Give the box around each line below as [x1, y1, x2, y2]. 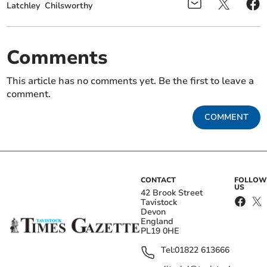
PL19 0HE [141, 225, 179, 237]
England [141, 216, 173, 228]
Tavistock [141, 197, 177, 209]
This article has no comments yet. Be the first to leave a [7, 74, 254, 88]
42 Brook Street [141, 187, 203, 199]
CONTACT [141, 175, 176, 185]
